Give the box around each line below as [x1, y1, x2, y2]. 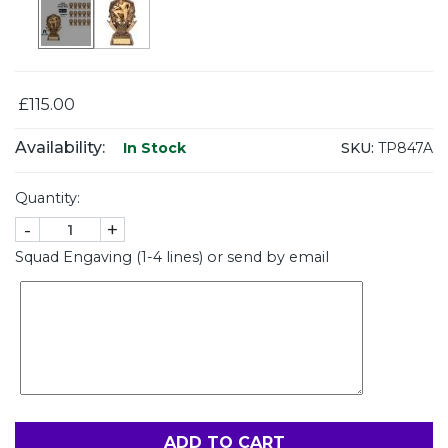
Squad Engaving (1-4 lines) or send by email [15, 248, 329, 267]
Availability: [15, 138, 105, 158]
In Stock [119, 139, 186, 158]
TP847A [374, 138, 433, 157]
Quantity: [15, 189, 80, 208]
